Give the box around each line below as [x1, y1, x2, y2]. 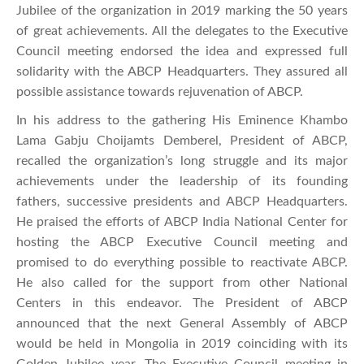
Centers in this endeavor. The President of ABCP [16, 296, 348, 310]
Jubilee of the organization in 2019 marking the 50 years [16, 3, 348, 17]
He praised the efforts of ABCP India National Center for [16, 214, 348, 228]
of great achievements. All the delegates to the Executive [16, 24, 348, 37]
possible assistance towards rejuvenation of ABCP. [16, 84, 303, 98]
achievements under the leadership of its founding [16, 174, 348, 188]
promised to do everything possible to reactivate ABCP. [16, 255, 348, 269]
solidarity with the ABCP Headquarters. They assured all [16, 64, 348, 78]
